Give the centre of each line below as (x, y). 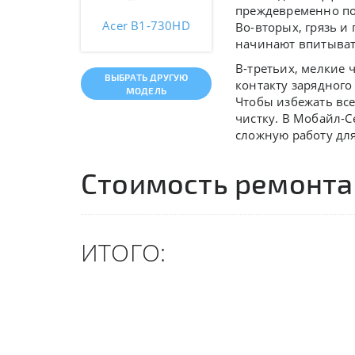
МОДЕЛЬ (146, 90)
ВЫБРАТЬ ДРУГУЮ (146, 76)
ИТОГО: (124, 252)
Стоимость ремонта (217, 183)
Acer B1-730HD (146, 25)
